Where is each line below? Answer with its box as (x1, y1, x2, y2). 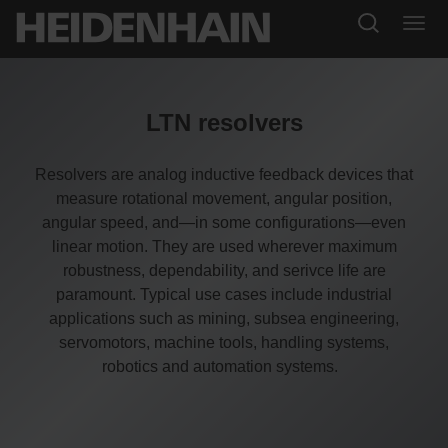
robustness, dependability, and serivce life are (62, 262, 386, 280)
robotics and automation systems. (102, 358, 346, 376)
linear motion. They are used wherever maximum (51, 238, 397, 256)
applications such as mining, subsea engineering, (49, 310, 399, 328)
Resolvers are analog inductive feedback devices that (35, 166, 413, 184)
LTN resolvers (145, 109, 303, 137)
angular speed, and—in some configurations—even (42, 214, 406, 232)
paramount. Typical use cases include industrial (56, 286, 392, 304)
